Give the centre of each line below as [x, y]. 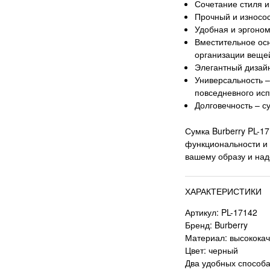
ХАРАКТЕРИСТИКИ [224, 191]
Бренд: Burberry [217, 224]
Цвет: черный [212, 250]
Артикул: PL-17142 [221, 212]
